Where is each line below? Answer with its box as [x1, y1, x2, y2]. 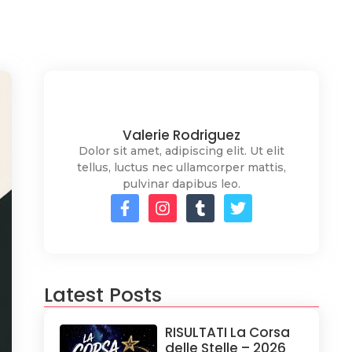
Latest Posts [44, 280, 162, 309]
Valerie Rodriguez [123, 125, 240, 145]
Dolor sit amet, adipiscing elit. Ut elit [79, 143, 284, 158]
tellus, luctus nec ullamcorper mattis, [77, 159, 286, 174]
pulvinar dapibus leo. [123, 176, 240, 191]
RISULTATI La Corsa [164, 322, 290, 342]
